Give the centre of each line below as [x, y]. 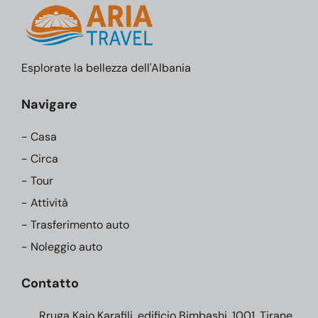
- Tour [37, 180]
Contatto [50, 283]
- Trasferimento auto [75, 224]
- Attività [45, 202]
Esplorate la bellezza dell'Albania [106, 67]
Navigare [49, 104]
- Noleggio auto [62, 246]
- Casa [39, 136]
